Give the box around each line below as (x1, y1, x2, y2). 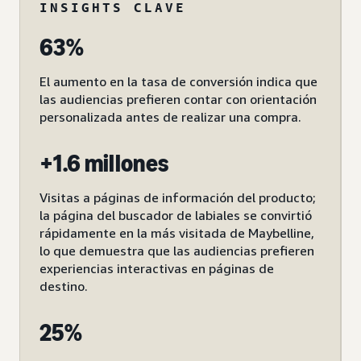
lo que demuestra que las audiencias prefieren (39, 243, 314, 259)
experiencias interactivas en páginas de (39, 260, 274, 277)
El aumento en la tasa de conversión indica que (39, 73, 317, 90)
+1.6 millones (39, 149, 169, 179)
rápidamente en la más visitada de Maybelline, (39, 225, 314, 242)
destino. (39, 278, 88, 295)
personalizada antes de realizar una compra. (39, 109, 301, 126)
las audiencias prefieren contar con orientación (39, 91, 317, 108)
